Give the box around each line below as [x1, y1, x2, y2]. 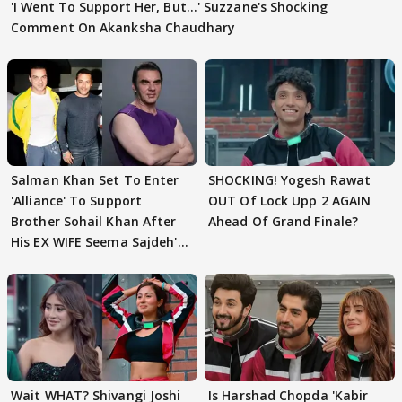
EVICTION [11, 254, 71, 272]
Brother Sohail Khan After [11, 213, 177, 231]
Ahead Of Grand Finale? [208, 213, 359, 231]
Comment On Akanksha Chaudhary [11, 19, 235, 36]
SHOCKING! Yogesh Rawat [208, 171, 371, 189]
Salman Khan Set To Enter [11, 171, 179, 189]
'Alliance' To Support [11, 192, 143, 210]
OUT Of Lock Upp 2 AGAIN [208, 192, 371, 210]
